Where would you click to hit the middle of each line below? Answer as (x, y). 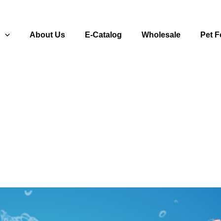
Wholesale (161, 35)
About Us (47, 35)
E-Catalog (103, 35)
